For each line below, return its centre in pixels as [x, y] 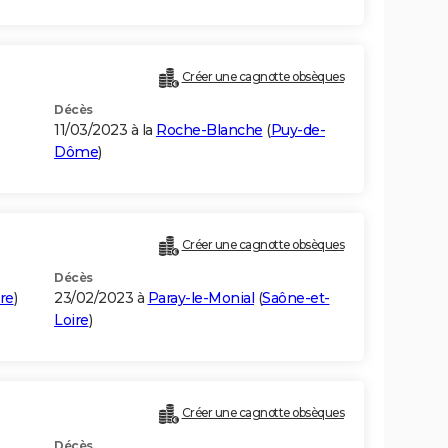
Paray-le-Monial [200, 298]
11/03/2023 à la [105, 130]
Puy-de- [297, 130]
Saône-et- [296, 298]
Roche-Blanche [209, 130]
